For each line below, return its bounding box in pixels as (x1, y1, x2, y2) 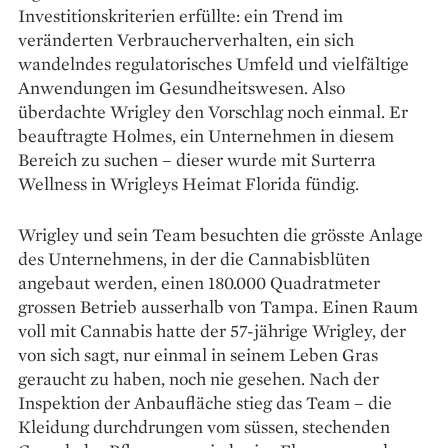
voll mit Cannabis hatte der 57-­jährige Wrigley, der (18, 318, 406, 342)
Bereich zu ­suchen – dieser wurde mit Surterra (18, 147, 376, 171)
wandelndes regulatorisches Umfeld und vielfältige (18, 51, 409, 75)
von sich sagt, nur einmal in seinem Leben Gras (18, 342, 378, 366)
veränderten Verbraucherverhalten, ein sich (18, 27, 354, 51)
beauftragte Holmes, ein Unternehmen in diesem (18, 123, 394, 147)
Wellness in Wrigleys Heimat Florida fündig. (18, 171, 359, 195)
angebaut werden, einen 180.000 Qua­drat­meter (18, 270, 380, 294)
